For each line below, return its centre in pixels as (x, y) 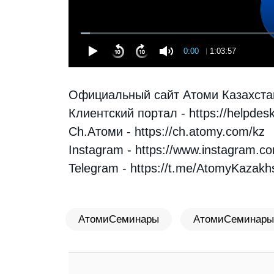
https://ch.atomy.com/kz (200, 131)
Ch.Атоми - (102, 131)
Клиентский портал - (129, 113)
